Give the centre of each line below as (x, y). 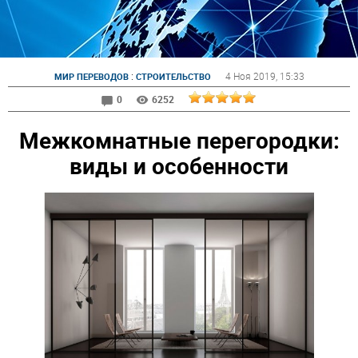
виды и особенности (179, 165)
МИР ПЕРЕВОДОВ (91, 76)
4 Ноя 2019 (250, 76)
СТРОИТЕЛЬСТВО (173, 76)
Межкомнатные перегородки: (179, 139)
